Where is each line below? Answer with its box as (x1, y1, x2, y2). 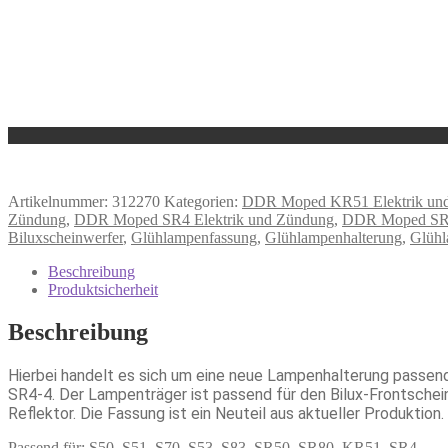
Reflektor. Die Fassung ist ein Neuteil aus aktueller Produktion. (8, 403, 444, 423)
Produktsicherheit (48, 281, 158, 299)
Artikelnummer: (8, 193, 112, 211)
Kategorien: (164, 193, 242, 211)
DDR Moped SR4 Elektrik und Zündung (74, 211, 334, 229)
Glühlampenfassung (131, 229, 257, 247)
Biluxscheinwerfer (8, 229, 123, 247)
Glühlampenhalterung (265, 229, 402, 247)
